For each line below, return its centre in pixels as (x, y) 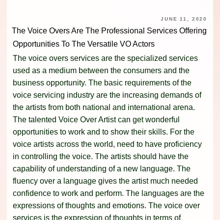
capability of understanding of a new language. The (102, 169)
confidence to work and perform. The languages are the (109, 193)
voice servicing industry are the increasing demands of (107, 95)
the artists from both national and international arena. (104, 108)
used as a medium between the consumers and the (101, 71)
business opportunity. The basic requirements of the (102, 83)
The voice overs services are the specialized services (105, 58)
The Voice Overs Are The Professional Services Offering (109, 31)
